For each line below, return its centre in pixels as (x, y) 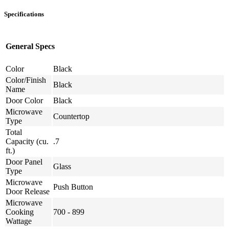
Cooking (20, 212)
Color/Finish (26, 80)
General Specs (30, 47)
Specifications (24, 14)
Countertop (71, 117)
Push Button (73, 187)
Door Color (24, 101)
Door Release (28, 192)
